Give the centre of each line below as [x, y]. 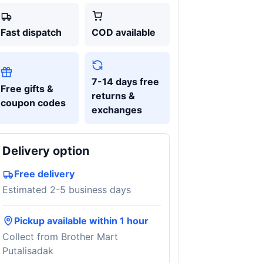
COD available [123, 32]
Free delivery [44, 174]
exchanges [117, 110]
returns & [113, 96]
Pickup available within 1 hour [81, 221]
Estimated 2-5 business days [66, 190]
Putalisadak [28, 251]
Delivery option [45, 151]
